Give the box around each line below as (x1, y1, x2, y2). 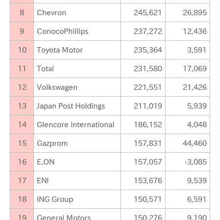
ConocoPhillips (37, 27, 90, 35)
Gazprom (37, 139, 70, 147)
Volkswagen (37, 83, 80, 91)
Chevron (37, 9, 68, 16)
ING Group (37, 195, 75, 203)
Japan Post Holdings (37, 102, 107, 110)
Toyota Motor (37, 46, 85, 54)
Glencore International (37, 121, 116, 128)
